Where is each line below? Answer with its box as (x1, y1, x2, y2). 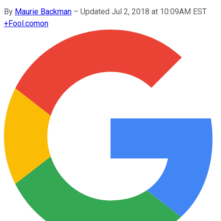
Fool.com (8, 18, 40, 28)
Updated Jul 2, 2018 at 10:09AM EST (80, 6, 207, 16)
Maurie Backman (15, 6, 72, 16)
